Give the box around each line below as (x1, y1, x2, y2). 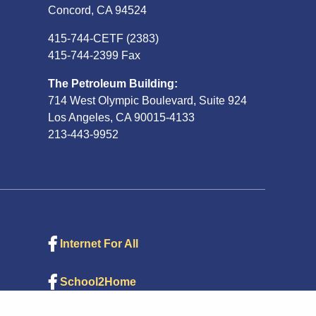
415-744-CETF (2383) (48, 32, 159, 44)
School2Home (59, 275, 136, 288)
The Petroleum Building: (48, 77, 178, 90)
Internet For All (59, 237, 138, 250)
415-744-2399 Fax (48, 49, 140, 61)
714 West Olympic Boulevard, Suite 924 (48, 94, 247, 107)
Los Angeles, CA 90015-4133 (48, 111, 195, 123)
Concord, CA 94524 (48, 4, 147, 16)
